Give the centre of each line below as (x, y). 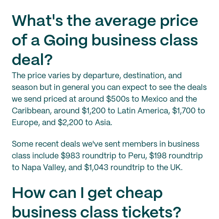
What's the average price (105, 22)
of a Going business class (105, 41)
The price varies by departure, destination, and (97, 76)
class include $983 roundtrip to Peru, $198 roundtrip (107, 156)
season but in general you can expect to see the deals (109, 88)
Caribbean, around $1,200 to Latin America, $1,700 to (109, 111)
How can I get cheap (87, 194)
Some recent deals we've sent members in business (106, 145)
